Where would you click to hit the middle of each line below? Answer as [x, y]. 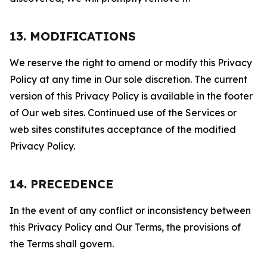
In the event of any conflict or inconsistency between [130, 210]
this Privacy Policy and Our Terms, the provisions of [125, 227]
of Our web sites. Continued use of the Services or [123, 113]
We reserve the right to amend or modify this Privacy [131, 63]
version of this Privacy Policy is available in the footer [131, 96]
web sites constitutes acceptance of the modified [123, 129]
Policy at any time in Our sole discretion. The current [128, 79]
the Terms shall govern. [62, 244]
